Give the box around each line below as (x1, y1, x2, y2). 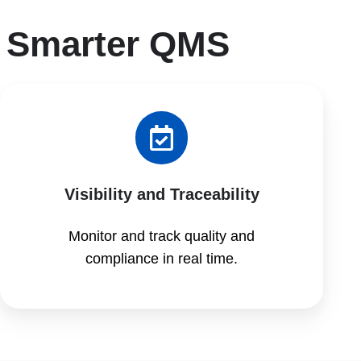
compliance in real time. (85, 250, 239, 267)
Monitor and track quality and (68, 227, 255, 244)
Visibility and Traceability (64, 185, 259, 203)
